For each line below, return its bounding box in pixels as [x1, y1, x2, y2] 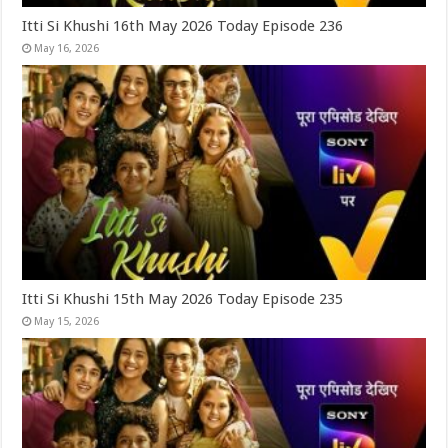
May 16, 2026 [34, 42, 100, 56]
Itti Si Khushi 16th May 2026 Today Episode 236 [22, 17, 344, 36]
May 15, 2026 [34, 314, 100, 328]
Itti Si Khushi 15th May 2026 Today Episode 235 [22, 289, 344, 308]
